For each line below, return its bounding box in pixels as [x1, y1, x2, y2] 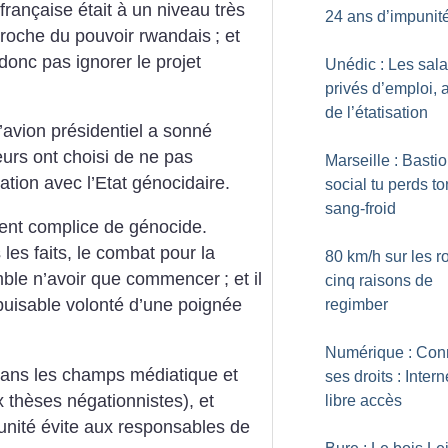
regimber [325, 296, 388, 313]
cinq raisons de [325, 272, 433, 289]
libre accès [325, 392, 402, 409]
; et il [224, 268, 262, 289]
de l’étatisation [325, 104, 428, 121]
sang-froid [325, 200, 396, 217]
